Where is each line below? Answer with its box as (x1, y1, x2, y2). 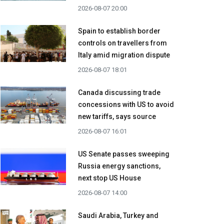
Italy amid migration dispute (78, 51, 170, 59)
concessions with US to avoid (78, 100, 174, 109)
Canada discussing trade (78, 88, 160, 97)
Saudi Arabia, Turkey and (78, 211, 158, 220)
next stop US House (78, 174, 141, 182)
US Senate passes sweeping (78, 150, 169, 158)
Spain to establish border (78, 27, 160, 35)
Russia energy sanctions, (78, 162, 160, 170)
